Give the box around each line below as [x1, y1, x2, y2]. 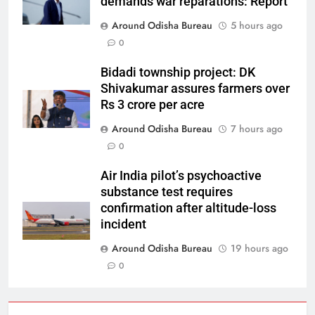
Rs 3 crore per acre [101, 97, 205, 112]
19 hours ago [231, 240, 288, 255]
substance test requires [101, 184, 233, 199]
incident [101, 217, 146, 231]
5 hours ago [231, 18, 283, 32]
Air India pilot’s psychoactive [101, 168, 262, 183]
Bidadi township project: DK [101, 65, 255, 79]
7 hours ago [231, 121, 283, 136]
